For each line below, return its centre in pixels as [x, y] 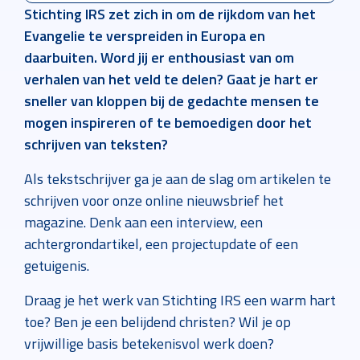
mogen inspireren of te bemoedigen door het [168, 123]
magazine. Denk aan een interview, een [143, 223]
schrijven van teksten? [96, 145]
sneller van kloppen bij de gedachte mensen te [172, 101]
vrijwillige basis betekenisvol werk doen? [149, 344]
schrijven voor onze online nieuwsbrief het [154, 201]
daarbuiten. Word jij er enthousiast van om [159, 58]
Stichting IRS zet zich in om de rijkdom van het [170, 14]
